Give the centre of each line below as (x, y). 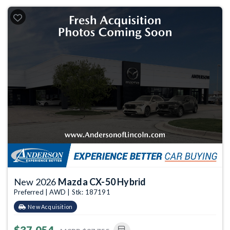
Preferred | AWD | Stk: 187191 (62, 192)
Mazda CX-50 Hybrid (102, 182)
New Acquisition (50, 207)
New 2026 (36, 182)
